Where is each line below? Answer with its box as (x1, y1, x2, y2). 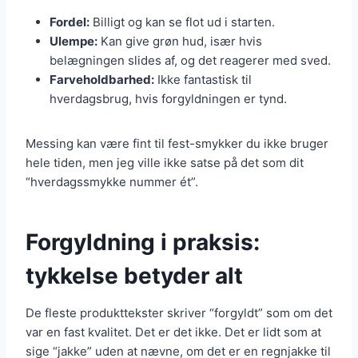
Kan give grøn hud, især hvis (97, 34, 262, 50)
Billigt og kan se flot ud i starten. (89, 14, 275, 30)
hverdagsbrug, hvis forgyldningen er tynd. (50, 91, 287, 107)
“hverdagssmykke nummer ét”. (26, 174, 198, 190)
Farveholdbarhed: (50, 72, 154, 88)
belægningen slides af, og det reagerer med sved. (50, 53, 331, 69)
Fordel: (50, 14, 89, 30)
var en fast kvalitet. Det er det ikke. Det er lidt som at (26, 324, 321, 340)
